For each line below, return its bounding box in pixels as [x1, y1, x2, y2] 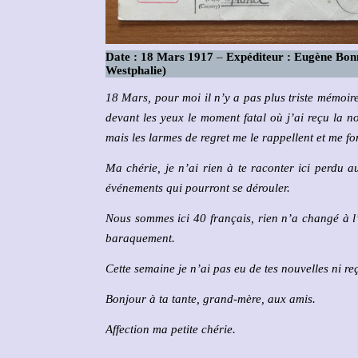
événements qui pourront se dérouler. [105, 181, 290, 195]
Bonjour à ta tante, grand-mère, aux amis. [105, 292, 316, 306]
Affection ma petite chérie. [105, 323, 236, 336]
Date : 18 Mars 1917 [105, 50, 217, 64]
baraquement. [105, 232, 175, 245]
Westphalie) [105, 64, 166, 78]
